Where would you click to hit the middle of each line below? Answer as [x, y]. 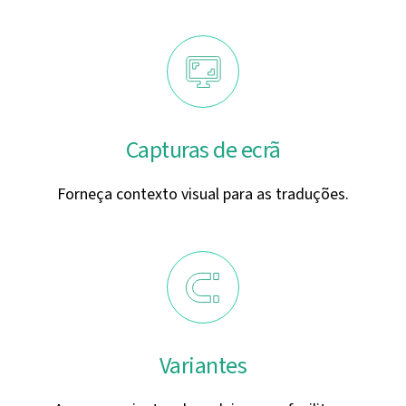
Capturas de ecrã [203, 150]
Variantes [203, 366]
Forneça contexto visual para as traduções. [203, 194]
